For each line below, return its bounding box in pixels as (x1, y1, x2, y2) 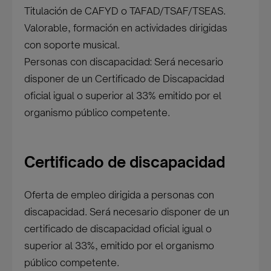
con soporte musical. (24, 39, 120, 51)
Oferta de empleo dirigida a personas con (24, 189, 215, 201)
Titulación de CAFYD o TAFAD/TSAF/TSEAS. (24, 5, 226, 17)
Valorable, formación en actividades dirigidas (24, 22, 228, 34)
